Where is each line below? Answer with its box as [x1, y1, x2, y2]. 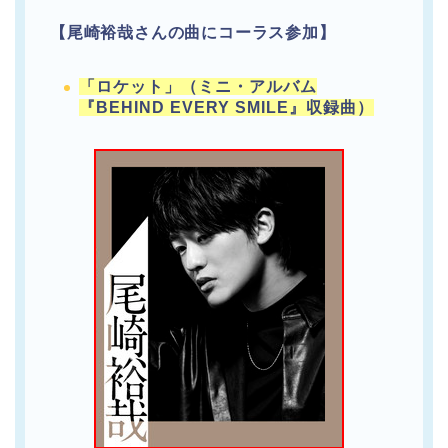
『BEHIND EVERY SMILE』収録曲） [79, 99, 374, 117]
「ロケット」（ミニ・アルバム [79, 78, 317, 96]
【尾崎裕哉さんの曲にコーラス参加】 [50, 24, 336, 42]
